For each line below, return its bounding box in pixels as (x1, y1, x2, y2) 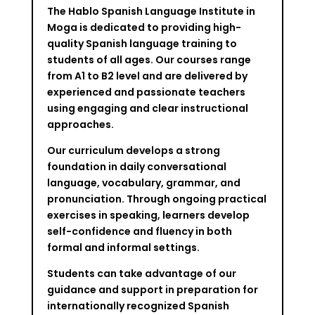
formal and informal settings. (46, 240, 200, 255)
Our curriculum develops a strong (46, 143, 220, 157)
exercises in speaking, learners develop (46, 207, 250, 222)
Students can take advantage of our (46, 266, 236, 281)
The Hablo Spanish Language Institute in (46, 4, 255, 18)
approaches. (46, 117, 114, 131)
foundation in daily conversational (46, 159, 226, 174)
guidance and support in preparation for (46, 282, 258, 297)
